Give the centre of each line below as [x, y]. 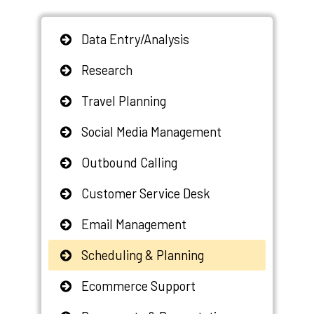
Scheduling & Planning [141, 255]
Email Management [132, 224]
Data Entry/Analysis [134, 39]
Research [105, 70]
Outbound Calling [128, 162]
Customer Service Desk [144, 193]
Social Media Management [150, 131]
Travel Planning [122, 101]
